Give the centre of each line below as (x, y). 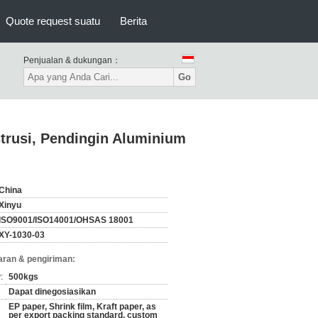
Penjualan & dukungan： (72, 60)
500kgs (23, 277)
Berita (133, 21)
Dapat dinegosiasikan (52, 292)
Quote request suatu (53, 21)
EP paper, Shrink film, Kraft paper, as (82, 307)
